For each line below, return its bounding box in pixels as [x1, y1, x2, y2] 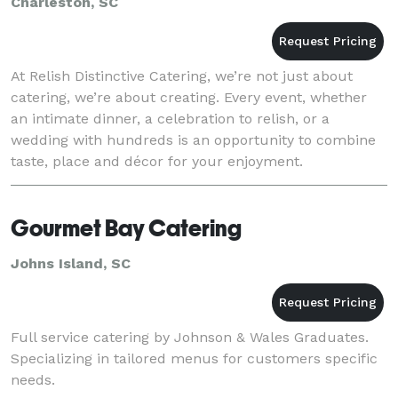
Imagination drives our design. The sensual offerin [11, 173, 355, 191]
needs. [11, 370, 55, 388]
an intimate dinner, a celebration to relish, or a [11, 109, 330, 127]
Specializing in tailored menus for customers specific [11, 349, 378, 367]
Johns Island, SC [11, 254, 131, 272]
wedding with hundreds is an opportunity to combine [11, 131, 376, 148]
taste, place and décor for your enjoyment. [11, 152, 303, 170]
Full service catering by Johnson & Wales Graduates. [11, 328, 369, 346]
